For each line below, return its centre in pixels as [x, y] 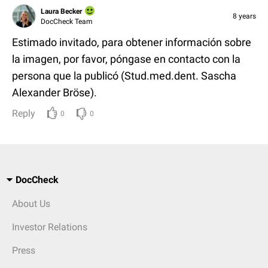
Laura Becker [61, 11]
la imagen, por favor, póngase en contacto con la [126, 59]
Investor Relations [50, 227]
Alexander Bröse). [54, 92]
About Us [31, 203]
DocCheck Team [67, 22]
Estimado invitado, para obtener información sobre [132, 42]
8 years [244, 16]
